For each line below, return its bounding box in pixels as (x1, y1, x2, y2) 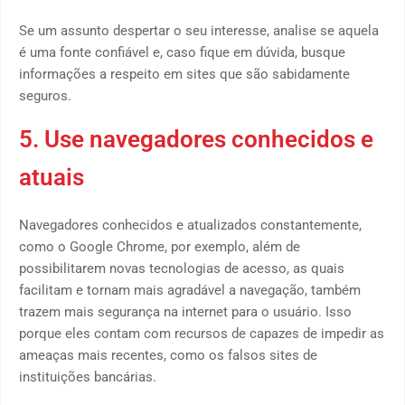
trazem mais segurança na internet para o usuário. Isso (19, 304, 352, 320)
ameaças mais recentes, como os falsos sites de (19, 347, 317, 363)
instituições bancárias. (19, 369, 156, 385)
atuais (19, 164, 84, 191)
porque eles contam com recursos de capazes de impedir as (19, 325, 384, 342)
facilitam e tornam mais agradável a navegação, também (19, 282, 361, 298)
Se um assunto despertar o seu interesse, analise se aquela (19, 23, 379, 39)
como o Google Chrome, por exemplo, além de (19, 239, 300, 255)
